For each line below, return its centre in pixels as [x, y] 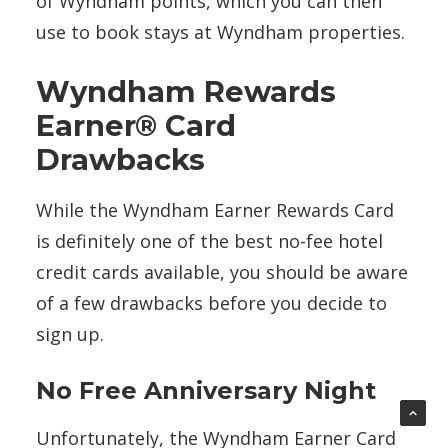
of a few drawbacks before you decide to [211, 303]
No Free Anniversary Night [206, 391]
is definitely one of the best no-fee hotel [209, 241]
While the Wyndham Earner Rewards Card [215, 210]
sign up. [70, 334]
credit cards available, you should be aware [222, 272]
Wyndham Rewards [186, 92]
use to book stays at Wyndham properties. [220, 32]
